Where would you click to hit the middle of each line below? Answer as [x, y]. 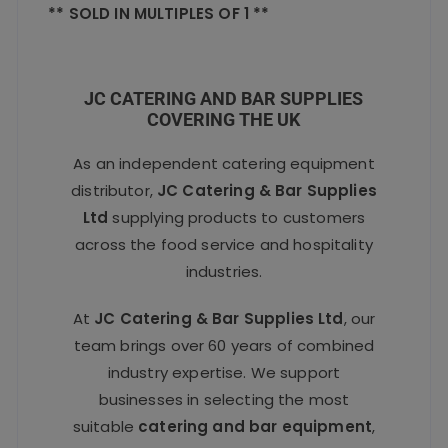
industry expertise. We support [224, 373]
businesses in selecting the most [224, 400]
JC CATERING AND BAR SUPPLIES [224, 99]
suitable [105, 427]
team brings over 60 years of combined [224, 346]
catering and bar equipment [255, 427]
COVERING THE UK [224, 120]
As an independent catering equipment [224, 164]
